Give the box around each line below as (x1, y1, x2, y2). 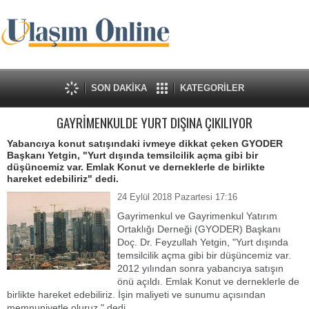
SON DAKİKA (91, 83, 147, 93)
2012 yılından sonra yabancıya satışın (117, 263, 283, 274)
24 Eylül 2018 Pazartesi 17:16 (117, 192, 237, 202)
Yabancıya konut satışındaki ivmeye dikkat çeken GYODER (7, 138, 283, 149)
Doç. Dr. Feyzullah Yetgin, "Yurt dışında (117, 237, 288, 248)
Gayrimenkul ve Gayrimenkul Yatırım (117, 210, 277, 221)
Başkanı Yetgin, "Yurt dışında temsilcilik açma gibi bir (7, 150, 258, 161)
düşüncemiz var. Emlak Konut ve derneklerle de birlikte (7, 161, 265, 172)
